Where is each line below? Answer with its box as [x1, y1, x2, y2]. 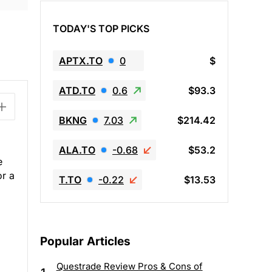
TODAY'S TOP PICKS [53, 22, 149, 35]
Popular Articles [40, 234, 131, 249]
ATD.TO [59, 84, 95, 97]
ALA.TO [59, 143, 95, 156]
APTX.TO [59, 54, 103, 67]
